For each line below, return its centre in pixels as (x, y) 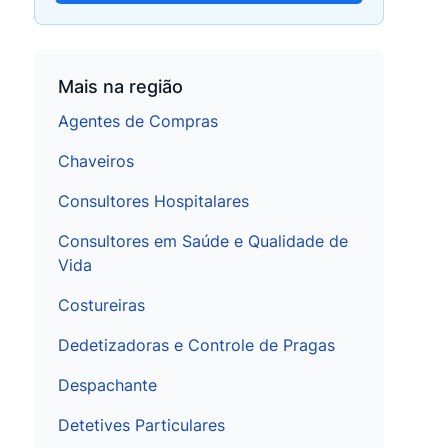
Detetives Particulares (141, 425)
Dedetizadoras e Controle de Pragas (196, 345)
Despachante (107, 385)
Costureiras (101, 305)
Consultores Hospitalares (153, 201)
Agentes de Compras (138, 121)
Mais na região (120, 86)
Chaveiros (96, 161)
